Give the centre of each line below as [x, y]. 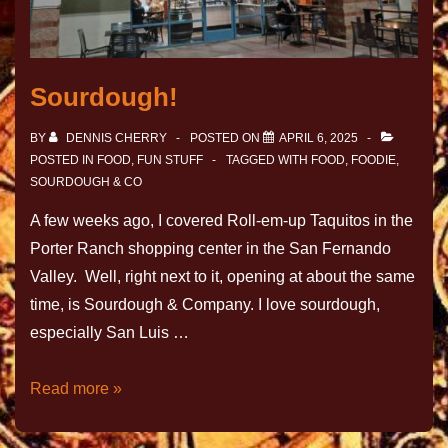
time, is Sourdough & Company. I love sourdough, [205, 305]
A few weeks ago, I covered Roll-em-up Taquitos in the [221, 221]
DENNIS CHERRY [116, 138]
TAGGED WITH [268, 160]
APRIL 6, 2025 [318, 138]
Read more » [76, 389]
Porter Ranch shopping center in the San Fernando [210, 249]
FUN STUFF [170, 160]
